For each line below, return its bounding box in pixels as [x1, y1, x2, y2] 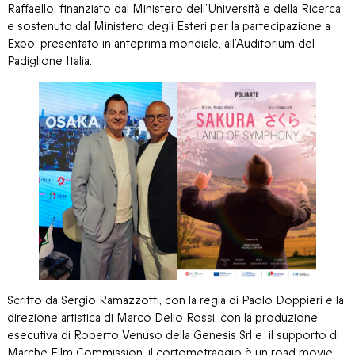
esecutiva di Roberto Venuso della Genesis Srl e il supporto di [7, 327, 339, 344]
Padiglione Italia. [7, 53, 92, 70]
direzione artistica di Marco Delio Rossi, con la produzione [7, 310, 318, 326]
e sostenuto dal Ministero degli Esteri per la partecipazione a [7, 18, 330, 35]
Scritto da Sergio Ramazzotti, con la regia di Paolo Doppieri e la [7, 292, 344, 309]
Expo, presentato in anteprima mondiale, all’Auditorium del [7, 36, 315, 52]
